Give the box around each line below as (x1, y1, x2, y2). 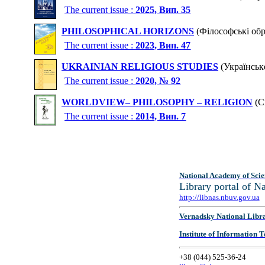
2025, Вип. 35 (135, 4, 191, 15)
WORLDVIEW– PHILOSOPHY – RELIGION (62, 97, 253, 108)
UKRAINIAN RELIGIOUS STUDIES (62, 62, 218, 72)
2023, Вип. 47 (135, 40, 191, 50)
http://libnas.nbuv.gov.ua (179, 193, 260, 202)
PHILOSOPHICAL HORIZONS (62, 26, 194, 37)
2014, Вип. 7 (135, 111, 186, 121)
